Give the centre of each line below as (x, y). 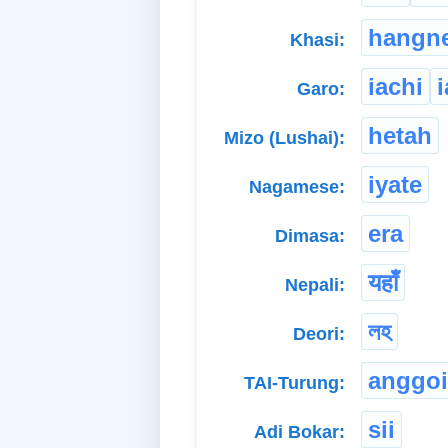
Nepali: (315, 285)
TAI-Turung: (294, 383)
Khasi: (317, 40)
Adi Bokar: (299, 432)
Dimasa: (310, 236)
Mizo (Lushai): (284, 138)
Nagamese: (297, 187)
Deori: (319, 334)
